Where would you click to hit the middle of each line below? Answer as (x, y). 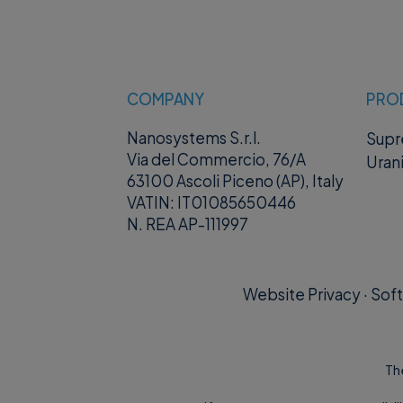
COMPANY (166, 99)
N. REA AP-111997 (188, 224)
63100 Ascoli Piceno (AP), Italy (236, 181)
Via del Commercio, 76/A (217, 160)
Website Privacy (301, 295)
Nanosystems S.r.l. (194, 138)
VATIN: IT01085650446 (212, 203)
